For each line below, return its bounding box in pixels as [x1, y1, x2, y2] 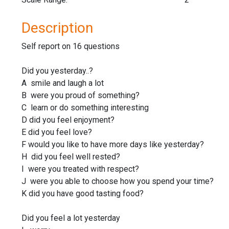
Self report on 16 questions [21, 41, 120, 51]
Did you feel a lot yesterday [21, 213, 120, 223]
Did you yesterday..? [21, 65, 93, 76]
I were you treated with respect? [21, 164, 139, 174]
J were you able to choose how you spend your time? [21, 176, 214, 186]
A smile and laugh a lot [21, 78, 104, 88]
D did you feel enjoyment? [21, 114, 114, 125]
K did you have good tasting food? [21, 188, 144, 198]
